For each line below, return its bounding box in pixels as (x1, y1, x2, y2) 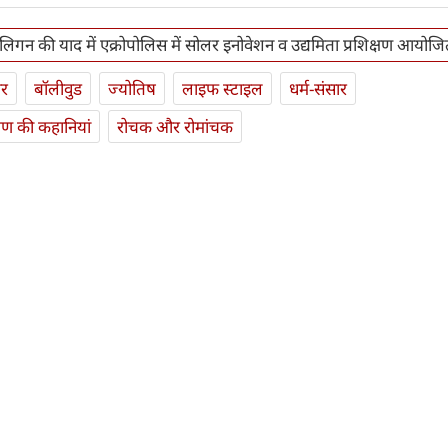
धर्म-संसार (289, 76, 347, 100)
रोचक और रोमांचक (117, 114, 233, 138)
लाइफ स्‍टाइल (182, 76, 263, 100)
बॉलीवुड (34, 76, 82, 100)
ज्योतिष (108, 76, 156, 100)
